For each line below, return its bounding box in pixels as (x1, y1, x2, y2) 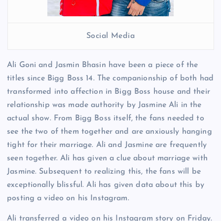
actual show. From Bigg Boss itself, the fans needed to (7, 114, 204, 122)
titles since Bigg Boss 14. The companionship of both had (7, 74, 214, 82)
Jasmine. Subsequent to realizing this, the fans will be (7, 167, 201, 176)
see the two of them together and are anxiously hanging (7, 127, 212, 136)
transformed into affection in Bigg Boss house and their (7, 87, 210, 96)
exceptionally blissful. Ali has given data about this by (7, 181, 204, 189)
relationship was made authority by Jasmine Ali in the (7, 101, 202, 109)
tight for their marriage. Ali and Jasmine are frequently (7, 141, 207, 149)
